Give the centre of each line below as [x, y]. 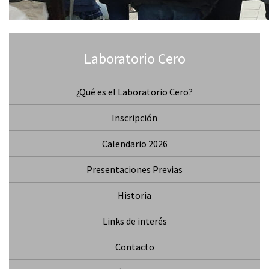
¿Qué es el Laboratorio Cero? [134, 92]
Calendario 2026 [134, 144]
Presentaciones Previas [134, 169]
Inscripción [134, 118]
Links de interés [134, 221]
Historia [134, 195]
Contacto [134, 247]
